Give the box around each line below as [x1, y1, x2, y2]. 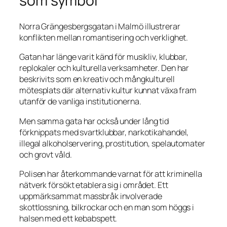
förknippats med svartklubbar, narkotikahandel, [19, 126, 189, 138]
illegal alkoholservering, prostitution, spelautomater [19, 137, 205, 149]
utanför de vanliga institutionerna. [19, 96, 141, 107]
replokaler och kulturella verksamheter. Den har [19, 62, 190, 74]
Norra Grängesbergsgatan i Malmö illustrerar [19, 21, 180, 32]
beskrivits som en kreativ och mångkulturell [19, 73, 175, 85]
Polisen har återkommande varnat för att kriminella [19, 168, 202, 179]
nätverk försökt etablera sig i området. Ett [19, 179, 168, 191]
